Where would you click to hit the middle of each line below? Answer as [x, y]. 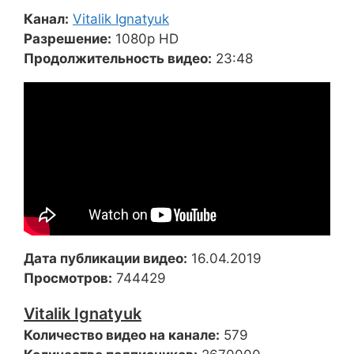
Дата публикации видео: [105, 258]
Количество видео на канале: [122, 335]
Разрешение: [68, 39]
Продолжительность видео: [118, 58]
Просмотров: [68, 278]
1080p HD [147, 39]
